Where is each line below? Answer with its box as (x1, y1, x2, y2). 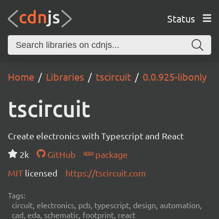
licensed (25, 168, 58, 178)
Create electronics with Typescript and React (8, 131, 184, 141)
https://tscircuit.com (66, 168, 146, 178)
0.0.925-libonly (143, 70, 207, 83)
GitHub (45, 149, 76, 159)
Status (167, 12, 195, 24)
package (93, 149, 128, 159)
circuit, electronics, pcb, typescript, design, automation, (12, 200, 202, 210)
